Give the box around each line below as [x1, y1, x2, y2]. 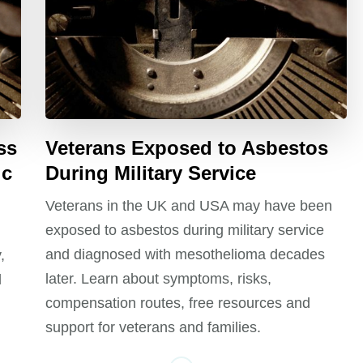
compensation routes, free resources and [45, 295, 311, 312]
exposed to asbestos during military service [45, 222, 325, 239]
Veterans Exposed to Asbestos [45, 137, 329, 160]
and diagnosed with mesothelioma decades [45, 246, 326, 263]
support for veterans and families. [45, 319, 262, 336]
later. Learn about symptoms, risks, [45, 271, 272, 288]
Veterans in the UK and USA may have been [45, 198, 333, 215]
